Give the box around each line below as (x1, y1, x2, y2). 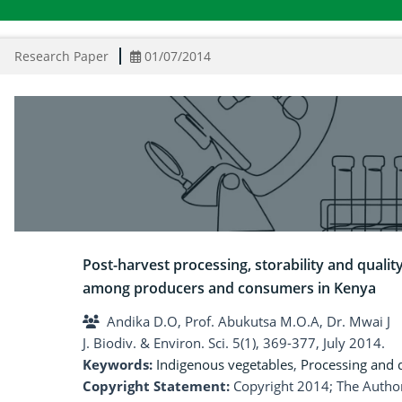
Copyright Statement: (83, 377, 230, 396)
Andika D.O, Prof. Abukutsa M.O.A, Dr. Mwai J (107, 312, 390, 331)
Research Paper (14, 48, 109, 65)
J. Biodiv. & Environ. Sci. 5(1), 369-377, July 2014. (83, 334, 385, 353)
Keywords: (83, 355, 156, 374)
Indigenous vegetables (156, 355, 293, 374)
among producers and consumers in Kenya (83, 278, 376, 299)
